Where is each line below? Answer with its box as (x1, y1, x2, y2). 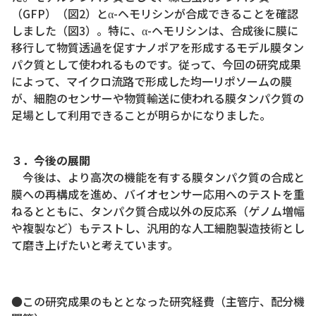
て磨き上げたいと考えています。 (11, 236, 178, 254)
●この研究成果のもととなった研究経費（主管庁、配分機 (11, 293, 305, 310)
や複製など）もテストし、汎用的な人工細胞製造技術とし (11, 219, 305, 237)
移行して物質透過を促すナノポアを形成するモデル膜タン (11, 39, 304, 56)
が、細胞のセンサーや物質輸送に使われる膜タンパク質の (11, 90, 304, 107)
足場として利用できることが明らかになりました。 (11, 107, 271, 124)
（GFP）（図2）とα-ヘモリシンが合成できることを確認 (11, 5, 298, 23)
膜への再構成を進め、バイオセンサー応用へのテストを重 (11, 186, 305, 203)
